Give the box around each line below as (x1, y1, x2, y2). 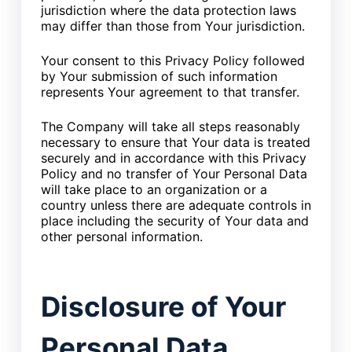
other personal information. (40, 229, 203, 245)
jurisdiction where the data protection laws (40, 2, 296, 19)
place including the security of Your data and (40, 213, 309, 229)
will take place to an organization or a (40, 181, 267, 198)
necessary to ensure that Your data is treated (40, 134, 310, 151)
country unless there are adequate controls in (40, 197, 311, 214)
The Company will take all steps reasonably (40, 119, 300, 135)
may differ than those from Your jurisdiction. (40, 18, 305, 35)
